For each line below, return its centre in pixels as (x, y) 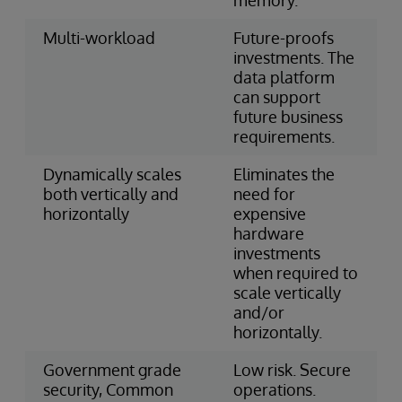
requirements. (284, 136)
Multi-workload (99, 37)
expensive (270, 213)
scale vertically (287, 292)
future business (288, 116)
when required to (296, 272)
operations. (275, 389)
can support (277, 96)
